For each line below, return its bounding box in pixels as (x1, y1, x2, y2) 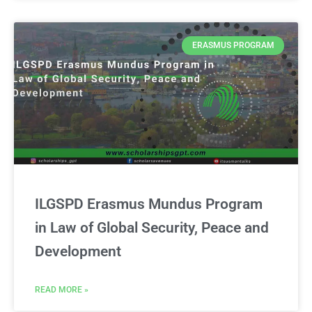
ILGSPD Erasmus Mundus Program (35, 196, 263, 213)
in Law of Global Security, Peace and (35, 219, 269, 237)
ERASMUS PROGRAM (192, 40, 274, 51)
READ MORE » (35, 285, 88, 295)
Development (35, 243, 121, 260)
